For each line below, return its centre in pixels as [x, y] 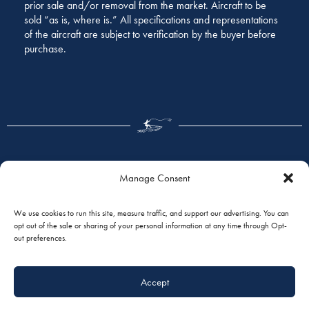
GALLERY [154, 189]
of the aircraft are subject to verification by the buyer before [150, 34]
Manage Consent [154, 178]
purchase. [45, 49]
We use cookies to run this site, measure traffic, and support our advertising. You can [151, 213]
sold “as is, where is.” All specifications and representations [151, 20]
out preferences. [40, 238]
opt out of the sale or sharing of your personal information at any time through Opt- [150, 226]
